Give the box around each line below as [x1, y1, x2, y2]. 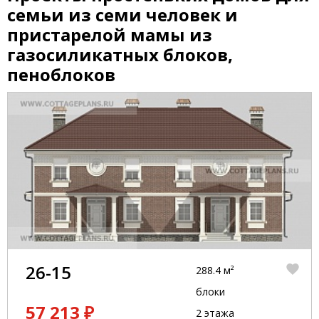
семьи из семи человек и [7, 3, 238, 26]
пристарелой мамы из [7, 23, 212, 46]
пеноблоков [7, 63, 115, 86]
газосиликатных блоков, [7, 43, 233, 66]
